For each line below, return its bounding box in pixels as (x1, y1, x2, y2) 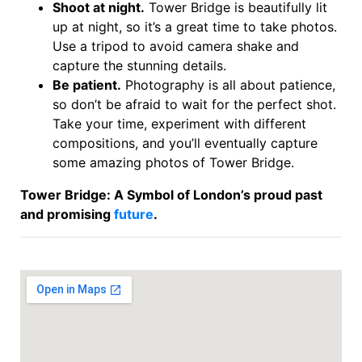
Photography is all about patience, (121, 76, 335, 93)
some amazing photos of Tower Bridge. (53, 154, 294, 170)
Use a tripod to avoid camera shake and (53, 37, 299, 54)
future (114, 205, 154, 222)
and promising (20, 205, 114, 222)
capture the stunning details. (53, 57, 230, 74)
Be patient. (53, 76, 121, 93)
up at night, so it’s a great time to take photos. (53, 18, 337, 35)
